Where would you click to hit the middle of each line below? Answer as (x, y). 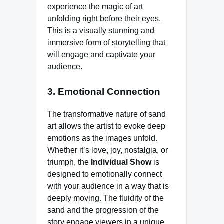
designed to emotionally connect (105, 174)
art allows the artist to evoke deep (106, 126)
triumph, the (69, 162)
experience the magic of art (95, 7)
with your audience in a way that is (108, 186)
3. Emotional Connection (104, 92)
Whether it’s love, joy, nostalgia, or (108, 150)
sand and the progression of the (103, 210)
